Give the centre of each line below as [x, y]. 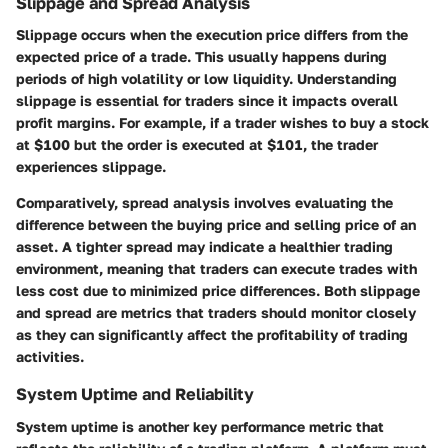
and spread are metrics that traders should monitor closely [216, 313]
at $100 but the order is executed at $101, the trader [197, 145]
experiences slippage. [91, 167]
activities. [50, 357]
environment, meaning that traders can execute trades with [216, 269]
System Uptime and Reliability [135, 394]
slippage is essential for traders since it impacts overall [207, 101]
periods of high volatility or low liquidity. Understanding [206, 79]
